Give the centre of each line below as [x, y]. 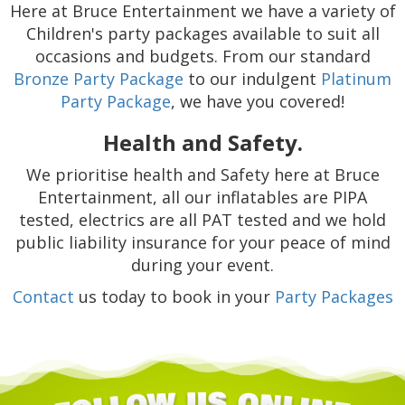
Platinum [356, 79]
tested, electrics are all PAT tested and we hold [202, 220]
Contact [43, 297]
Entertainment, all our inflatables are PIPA [202, 198]
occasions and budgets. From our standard [202, 57]
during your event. [202, 265]
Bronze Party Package [99, 79]
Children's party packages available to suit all [202, 34]
